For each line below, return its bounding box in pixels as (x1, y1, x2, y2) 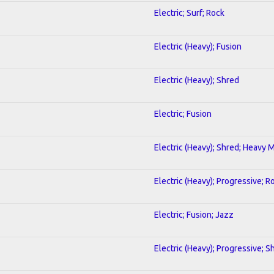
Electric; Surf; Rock (154, 7, 224, 18)
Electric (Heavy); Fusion (154, 41, 242, 51)
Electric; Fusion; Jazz (154, 209, 234, 220)
